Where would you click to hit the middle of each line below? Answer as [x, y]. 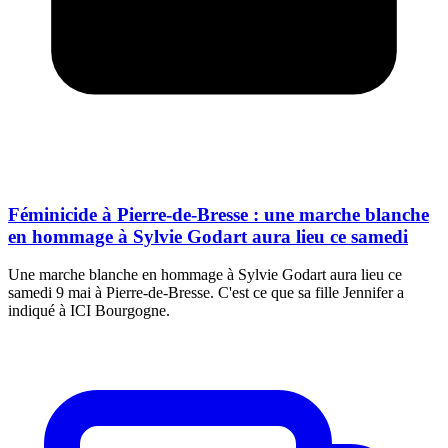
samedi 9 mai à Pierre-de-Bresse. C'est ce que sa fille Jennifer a [206, 293]
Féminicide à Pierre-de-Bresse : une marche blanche [218, 214]
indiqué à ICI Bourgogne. [89, 311]
